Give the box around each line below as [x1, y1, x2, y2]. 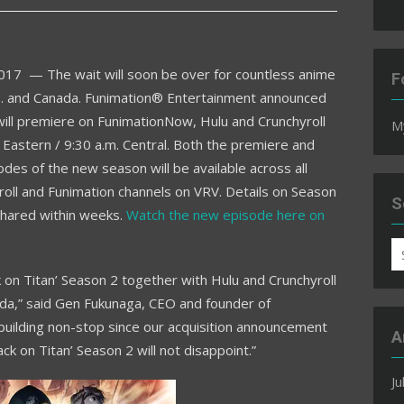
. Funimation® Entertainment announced [78, 87, 326, 106]
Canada [33, 87, 78, 106]
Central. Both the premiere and [119, 134, 315, 153]
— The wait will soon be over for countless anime [22, 64, 335, 83]
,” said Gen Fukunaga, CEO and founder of [14, 293, 271, 312]
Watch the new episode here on [126, 205, 325, 224]
